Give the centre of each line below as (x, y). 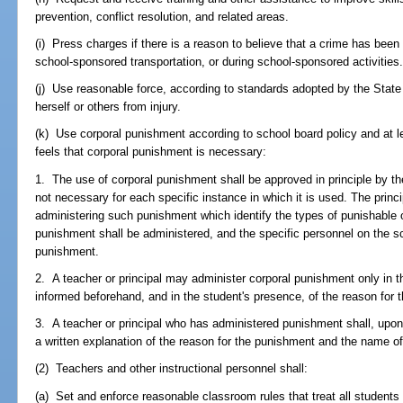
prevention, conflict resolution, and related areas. (162, 16)
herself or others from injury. (108, 107)
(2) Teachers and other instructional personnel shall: (172, 369)
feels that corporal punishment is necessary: (151, 152)
